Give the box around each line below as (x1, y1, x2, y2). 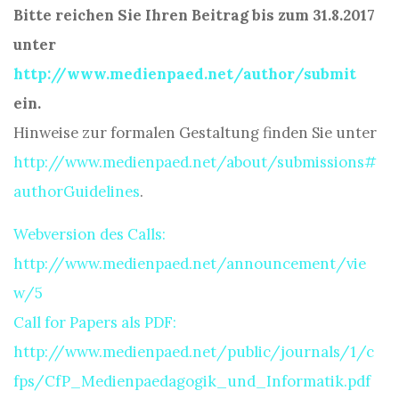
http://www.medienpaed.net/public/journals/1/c (13, 342, 374, 362)
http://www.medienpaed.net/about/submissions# (13, 152, 377, 172)
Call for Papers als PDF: (13, 313, 176, 332)
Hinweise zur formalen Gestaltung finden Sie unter (13, 123, 377, 142)
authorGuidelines (13, 182, 140, 201)
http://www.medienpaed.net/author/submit (13, 64, 356, 84)
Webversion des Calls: (13, 224, 166, 244)
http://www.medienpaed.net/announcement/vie (13, 254, 366, 273)
